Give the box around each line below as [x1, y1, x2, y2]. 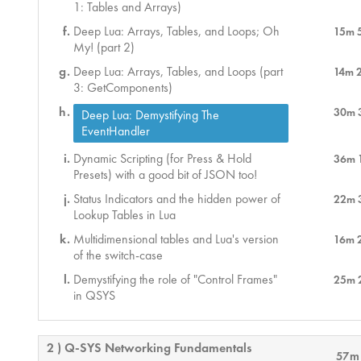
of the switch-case [73, 247, 164, 264]
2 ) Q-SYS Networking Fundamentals [47, 339, 252, 357]
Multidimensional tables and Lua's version [73, 230, 280, 248]
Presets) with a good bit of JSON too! [73, 166, 258, 184]
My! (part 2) [73, 39, 135, 56]
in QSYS [73, 287, 116, 305]
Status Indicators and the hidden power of [73, 190, 281, 208]
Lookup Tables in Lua [73, 206, 176, 224]
